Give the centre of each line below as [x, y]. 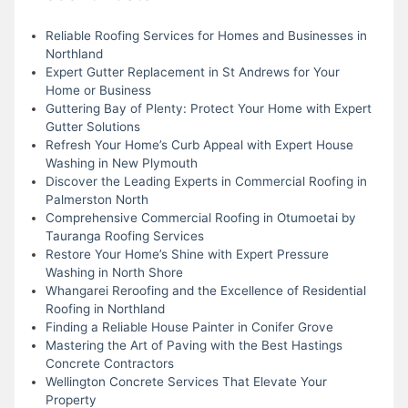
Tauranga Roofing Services [124, 235]
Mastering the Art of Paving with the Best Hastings [194, 345]
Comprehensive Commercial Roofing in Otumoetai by [200, 217]
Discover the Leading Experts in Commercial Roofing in [206, 181]
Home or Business [98, 90]
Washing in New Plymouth [121, 163]
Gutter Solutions [92, 126]
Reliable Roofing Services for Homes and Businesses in [206, 35]
